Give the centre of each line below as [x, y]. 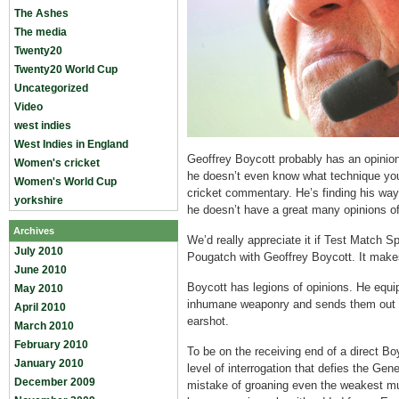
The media [41, 32]
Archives [34, 231]
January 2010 [49, 363]
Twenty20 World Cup [66, 69]
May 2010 [39, 289]
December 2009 [55, 382]
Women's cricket [57, 163]
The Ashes [41, 13]
